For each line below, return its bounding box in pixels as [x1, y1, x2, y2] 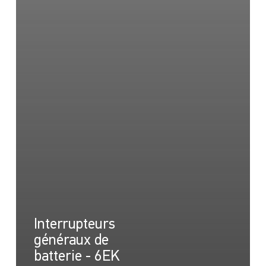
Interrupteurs [33, 217, 115, 232]
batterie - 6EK [33, 249, 120, 264]
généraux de [33, 233, 109, 248]
